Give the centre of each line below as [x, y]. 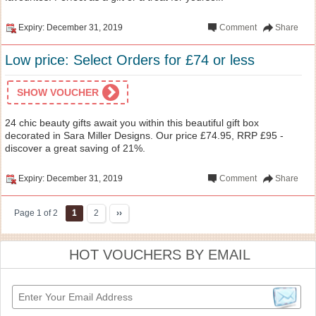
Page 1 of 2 [36, 213]
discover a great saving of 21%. [75, 148]
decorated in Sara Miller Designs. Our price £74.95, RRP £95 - [144, 135]
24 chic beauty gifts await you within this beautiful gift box [132, 122]
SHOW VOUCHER [58, 92]
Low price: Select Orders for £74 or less [130, 60]
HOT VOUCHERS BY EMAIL [160, 254]
